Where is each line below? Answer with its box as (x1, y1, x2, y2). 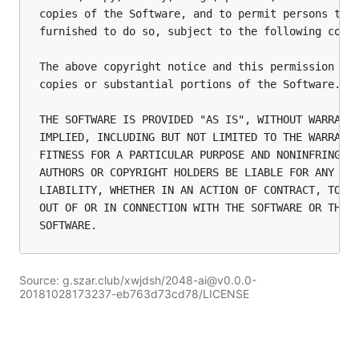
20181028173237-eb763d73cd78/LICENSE (19, 287, 249, 301)
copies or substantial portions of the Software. (39, 78, 341, 91)
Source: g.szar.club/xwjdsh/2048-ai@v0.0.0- (19, 273, 256, 287)
